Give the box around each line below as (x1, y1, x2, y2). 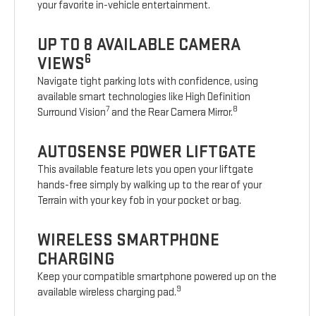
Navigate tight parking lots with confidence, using (37, 75, 259, 89)
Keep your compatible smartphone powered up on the (37, 270, 277, 284)
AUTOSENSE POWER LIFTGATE (37, 142, 257, 163)
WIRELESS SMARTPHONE (37, 230, 220, 251)
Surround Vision (37, 106, 107, 120)
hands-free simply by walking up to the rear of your (37, 178, 262, 193)
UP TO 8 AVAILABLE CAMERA (37, 35, 241, 56)
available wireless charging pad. (37, 286, 177, 300)
